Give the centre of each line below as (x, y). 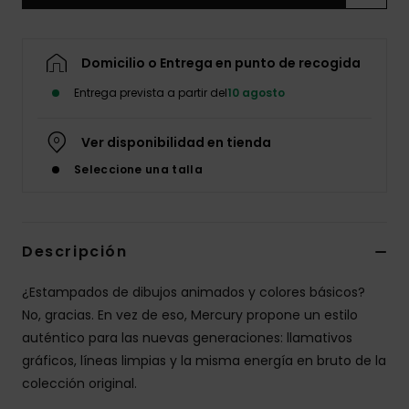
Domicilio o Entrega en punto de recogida (221, 63)
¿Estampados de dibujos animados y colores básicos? (194, 293)
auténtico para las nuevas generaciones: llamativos (187, 338)
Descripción (75, 252)
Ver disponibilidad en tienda (176, 143)
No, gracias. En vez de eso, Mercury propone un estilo (190, 315)
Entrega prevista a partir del (151, 93)
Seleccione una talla (139, 170)
